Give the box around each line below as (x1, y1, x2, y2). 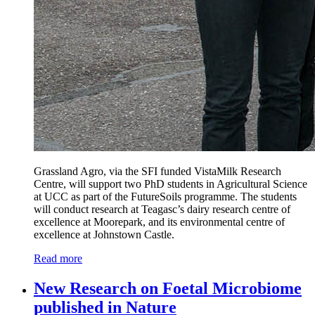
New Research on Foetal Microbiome (34, 278, 302, 297)
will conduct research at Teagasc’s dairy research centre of (34, 202, 290, 215)
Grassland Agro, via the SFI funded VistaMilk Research (34, 165, 281, 177)
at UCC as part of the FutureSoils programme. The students (34, 190, 297, 202)
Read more (34, 252, 82, 264)
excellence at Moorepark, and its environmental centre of (34, 215, 285, 228)
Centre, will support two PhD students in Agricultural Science (34, 177, 307, 190)
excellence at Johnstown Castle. (34, 228, 174, 240)
